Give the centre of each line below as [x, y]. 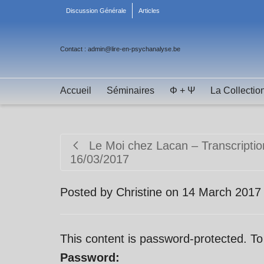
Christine [139, 192]
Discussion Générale [96, 11]
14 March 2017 [222, 192]
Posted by [88, 192]
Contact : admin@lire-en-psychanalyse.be [120, 49]
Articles [149, 11]
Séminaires [131, 90]
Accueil [76, 90]
